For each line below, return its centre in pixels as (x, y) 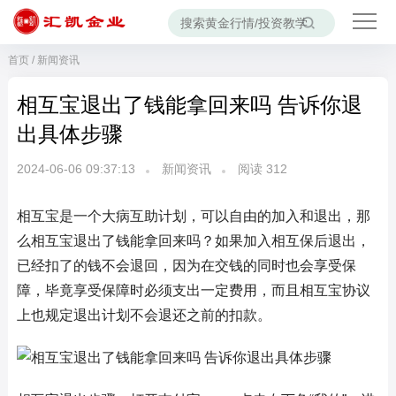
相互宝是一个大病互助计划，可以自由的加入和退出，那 (193, 216)
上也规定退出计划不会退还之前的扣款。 (144, 315)
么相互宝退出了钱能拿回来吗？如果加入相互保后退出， (193, 241)
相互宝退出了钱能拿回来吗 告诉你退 (189, 105)
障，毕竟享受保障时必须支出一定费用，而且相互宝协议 (193, 290)
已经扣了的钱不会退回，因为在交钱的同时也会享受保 (186, 266)
